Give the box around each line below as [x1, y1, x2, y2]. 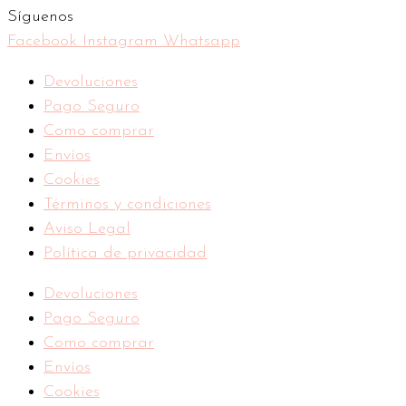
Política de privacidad [43, 245, 207, 263]
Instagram [82, 33, 158, 51]
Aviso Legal [43, 220, 130, 238]
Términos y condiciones [43, 196, 211, 214]
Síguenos [7, 8, 73, 26]
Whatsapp [163, 33, 240, 51]
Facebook [7, 33, 77, 51]
